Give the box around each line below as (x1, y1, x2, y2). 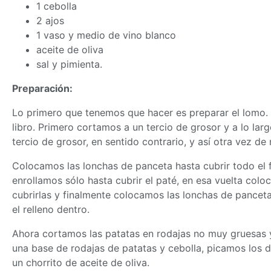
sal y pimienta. (36, 58, 102, 71)
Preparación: (12, 82, 73, 95)
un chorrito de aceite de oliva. (12, 256, 149, 269)
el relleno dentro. (12, 203, 90, 216)
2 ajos (36, 15, 64, 27)
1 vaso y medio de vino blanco (36, 29, 176, 42)
